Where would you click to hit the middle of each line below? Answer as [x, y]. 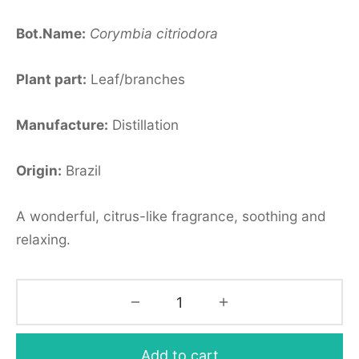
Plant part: [51, 79]
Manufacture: [62, 125]
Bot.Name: [51, 33]
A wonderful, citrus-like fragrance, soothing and [171, 216]
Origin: [39, 170]
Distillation [143, 125]
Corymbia [121, 33]
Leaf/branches [136, 79]
